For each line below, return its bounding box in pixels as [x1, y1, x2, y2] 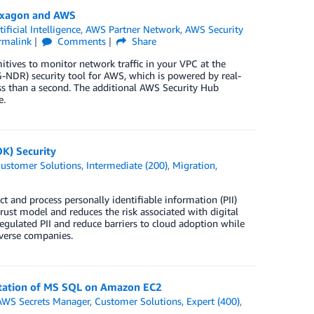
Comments [55, 35, 107, 47]
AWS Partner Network [86, 23, 181, 35]
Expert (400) [186, 295, 240, 307]
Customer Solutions [95, 295, 182, 307]
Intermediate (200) [86, 159, 168, 171]
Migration [172, 159, 216, 171]
